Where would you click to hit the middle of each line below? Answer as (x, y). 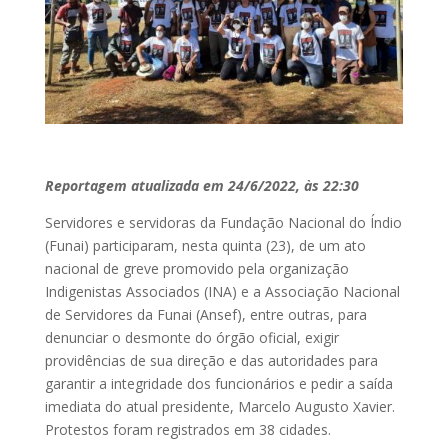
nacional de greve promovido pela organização (196, 268)
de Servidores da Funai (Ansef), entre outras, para (205, 314)
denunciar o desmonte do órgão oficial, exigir (191, 337)
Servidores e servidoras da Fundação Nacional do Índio (223, 222)
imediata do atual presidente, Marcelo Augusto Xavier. (219, 406)
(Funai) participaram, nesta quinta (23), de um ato (205, 245)
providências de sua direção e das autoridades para (211, 360)
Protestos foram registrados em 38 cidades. (187, 429)
